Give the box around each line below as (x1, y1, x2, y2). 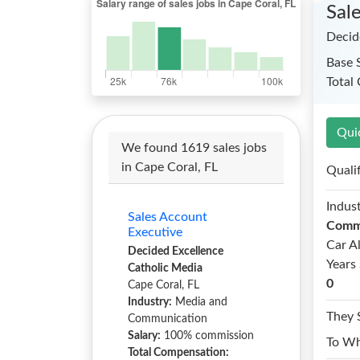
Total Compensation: (128, 347, 229, 358)
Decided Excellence (128, 246, 223, 257)
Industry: (128, 297, 172, 308)
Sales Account (128, 211, 207, 223)
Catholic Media (128, 263, 202, 274)
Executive (128, 226, 182, 239)
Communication (128, 313, 207, 325)
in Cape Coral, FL (121, 161, 218, 174)
